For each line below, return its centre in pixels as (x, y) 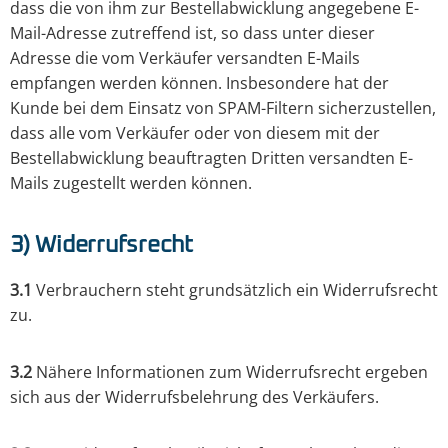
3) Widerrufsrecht (102, 245)
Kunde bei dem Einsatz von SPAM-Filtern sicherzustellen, (223, 108)
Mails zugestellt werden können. (131, 183)
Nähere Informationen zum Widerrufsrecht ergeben (230, 372)
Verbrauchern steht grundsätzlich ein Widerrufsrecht (235, 290)
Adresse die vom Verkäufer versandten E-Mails (185, 58)
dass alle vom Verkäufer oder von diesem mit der (195, 133)
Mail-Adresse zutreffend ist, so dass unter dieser (192, 33)
